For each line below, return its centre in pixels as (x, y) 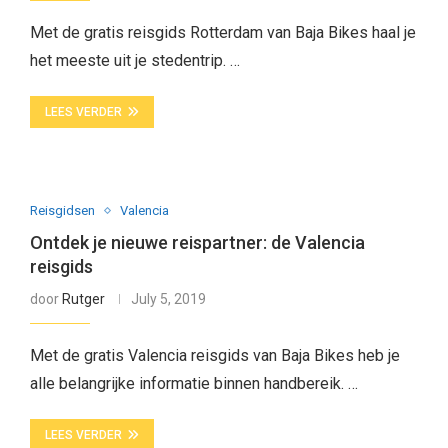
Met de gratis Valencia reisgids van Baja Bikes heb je (214, 355)
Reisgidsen (62, 210)
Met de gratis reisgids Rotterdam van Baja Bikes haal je (222, 32)
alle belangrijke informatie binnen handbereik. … (193, 383)
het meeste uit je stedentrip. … (134, 60)
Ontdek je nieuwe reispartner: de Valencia (197, 242)
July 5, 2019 (168, 299)
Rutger (83, 299)
